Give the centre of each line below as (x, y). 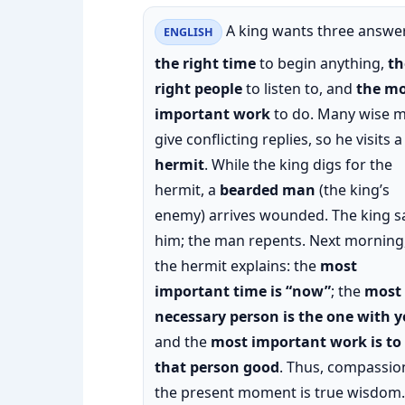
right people (198, 89)
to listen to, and (299, 89)
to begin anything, (322, 63)
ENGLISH (188, 32)
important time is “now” (243, 291)
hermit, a (187, 190)
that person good (217, 367)
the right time (205, 63)
